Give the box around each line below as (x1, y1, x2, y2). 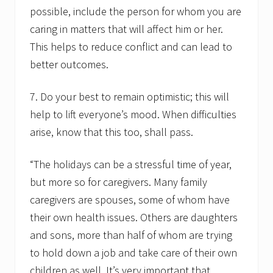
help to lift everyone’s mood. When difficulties (30, 107, 236, 122)
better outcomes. (30, 57, 108, 72)
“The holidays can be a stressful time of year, (30, 157, 232, 172)
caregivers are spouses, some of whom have (30, 193, 230, 207)
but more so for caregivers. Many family (30, 175, 207, 190)
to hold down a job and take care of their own (30, 246, 237, 260)
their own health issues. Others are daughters (30, 210, 238, 225)
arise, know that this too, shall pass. (30, 125, 193, 140)
